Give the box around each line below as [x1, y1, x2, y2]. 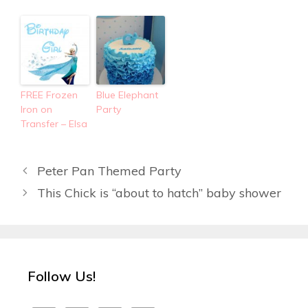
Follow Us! [27, 267, 96, 285]
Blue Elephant [96, 88, 158, 101]
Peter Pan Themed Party [36, 162, 181, 179]
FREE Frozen [21, 88, 78, 101]
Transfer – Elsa [21, 117, 87, 130]
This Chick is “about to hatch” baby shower [36, 184, 281, 201]
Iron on [21, 102, 52, 115]
